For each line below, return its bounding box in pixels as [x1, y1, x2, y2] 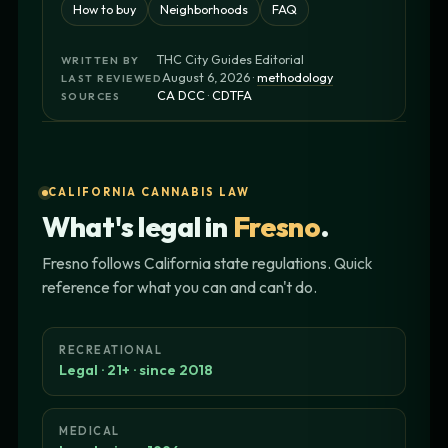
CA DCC [157, 86, 205, 103]
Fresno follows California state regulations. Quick [42, 253, 372, 274]
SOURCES [61, 88, 121, 103]
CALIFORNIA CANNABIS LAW [48, 185, 250, 200]
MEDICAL [59, 424, 120, 439]
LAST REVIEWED [61, 70, 163, 85]
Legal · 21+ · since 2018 [59, 360, 213, 380]
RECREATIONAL [59, 343, 163, 358]
